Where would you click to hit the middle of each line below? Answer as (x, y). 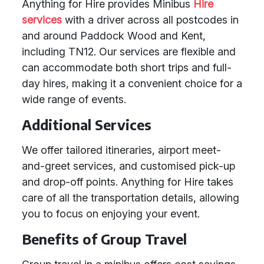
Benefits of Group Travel (104, 239)
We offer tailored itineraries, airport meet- (121, 150)
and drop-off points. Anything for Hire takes (128, 182)
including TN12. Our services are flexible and (129, 52)
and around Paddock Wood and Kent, (114, 36)
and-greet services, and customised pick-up (128, 166)
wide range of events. (74, 99)
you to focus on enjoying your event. (111, 214)
